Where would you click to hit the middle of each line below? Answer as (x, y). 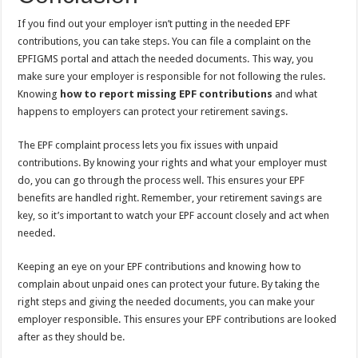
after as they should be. (72, 337)
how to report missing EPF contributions (167, 94)
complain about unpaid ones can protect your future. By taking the (169, 284)
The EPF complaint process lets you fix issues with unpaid (148, 145)
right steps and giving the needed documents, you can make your (167, 302)
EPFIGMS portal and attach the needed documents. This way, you (166, 59)
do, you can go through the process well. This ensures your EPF (161, 180)
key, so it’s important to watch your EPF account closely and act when (174, 215)
